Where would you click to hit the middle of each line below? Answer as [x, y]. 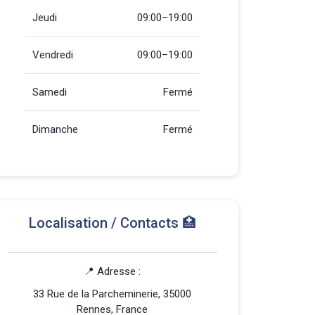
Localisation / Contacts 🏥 [112, 223]
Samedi [50, 92]
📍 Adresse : [112, 271]
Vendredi [53, 55]
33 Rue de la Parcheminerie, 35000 [112, 294]
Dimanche [55, 129]
